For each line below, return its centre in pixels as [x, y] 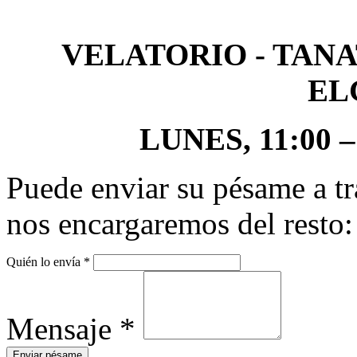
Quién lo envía [45, 261]
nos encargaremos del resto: [180, 223]
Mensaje [63, 328]
